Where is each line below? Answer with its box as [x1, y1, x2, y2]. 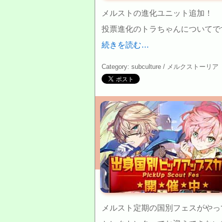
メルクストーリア [167, 63, 219, 70]
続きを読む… [102, 41, 149, 49]
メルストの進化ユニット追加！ [102, 9, 213, 17]
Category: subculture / [102, 63, 167, 70]
